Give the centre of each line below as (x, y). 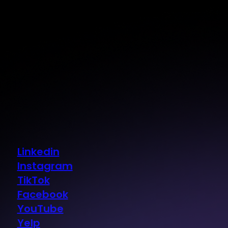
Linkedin (38, 152)
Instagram (45, 166)
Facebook (42, 194)
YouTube (40, 209)
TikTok (33, 180)
